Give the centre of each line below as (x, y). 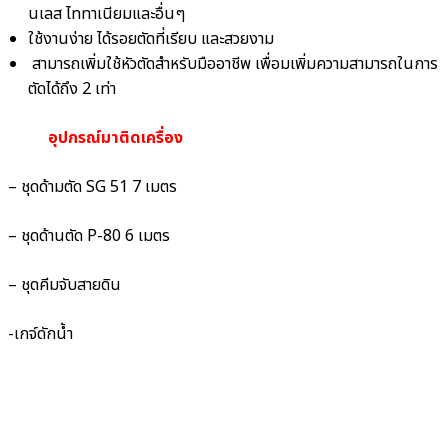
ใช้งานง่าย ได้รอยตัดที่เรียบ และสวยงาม (151, 39)
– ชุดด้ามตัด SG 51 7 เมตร (92, 187)
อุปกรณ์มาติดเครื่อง (113, 138)
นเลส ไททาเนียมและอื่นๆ (106, 14)
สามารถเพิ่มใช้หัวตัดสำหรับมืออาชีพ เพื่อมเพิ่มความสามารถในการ (233, 64)
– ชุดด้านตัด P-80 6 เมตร (89, 236)
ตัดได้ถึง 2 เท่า (72, 89)
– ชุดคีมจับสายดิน (64, 285)
